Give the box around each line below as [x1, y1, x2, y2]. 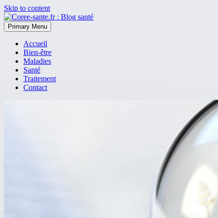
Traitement [23, 74, 56, 83]
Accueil [23, 39, 47, 48]
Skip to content [4, 4, 50, 12]
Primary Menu [8, 23, 47, 30]
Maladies [23, 57, 51, 65]
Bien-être [23, 48, 52, 56]
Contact [23, 83, 47, 91]
